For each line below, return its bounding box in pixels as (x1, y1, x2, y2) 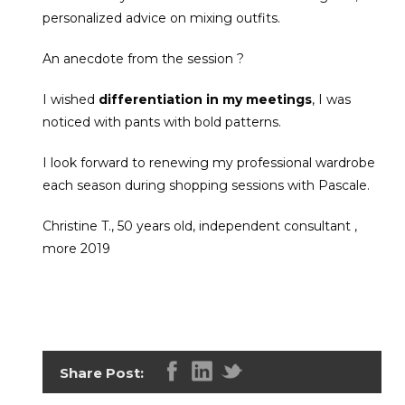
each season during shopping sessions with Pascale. (42, 176, 370, 193)
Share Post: (59, 364, 144, 382)
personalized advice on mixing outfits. (42, 9, 280, 26)
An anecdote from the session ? (42, 50, 244, 67)
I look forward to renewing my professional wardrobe (42, 154, 375, 171)
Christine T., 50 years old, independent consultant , (42, 217, 357, 234)
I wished (42, 90, 99, 108)
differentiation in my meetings (98, 90, 312, 108)
